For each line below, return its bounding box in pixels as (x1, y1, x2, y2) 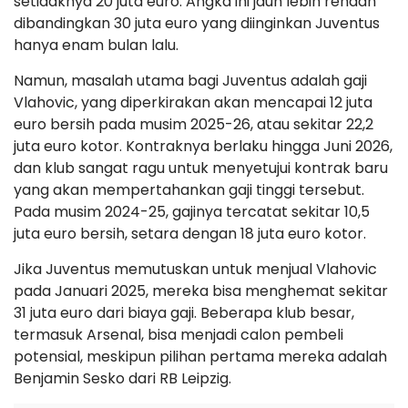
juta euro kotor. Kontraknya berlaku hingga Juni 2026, (14, 136, 393, 157)
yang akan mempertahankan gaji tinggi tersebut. (14, 179, 364, 200)
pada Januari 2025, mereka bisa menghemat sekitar (14, 280, 388, 301)
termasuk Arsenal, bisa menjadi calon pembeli (14, 324, 343, 345)
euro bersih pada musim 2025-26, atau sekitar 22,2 (14, 114, 373, 135)
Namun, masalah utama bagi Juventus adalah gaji (14, 70, 367, 91)
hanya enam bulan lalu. (14, 35, 178, 56)
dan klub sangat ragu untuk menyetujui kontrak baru (14, 158, 388, 178)
